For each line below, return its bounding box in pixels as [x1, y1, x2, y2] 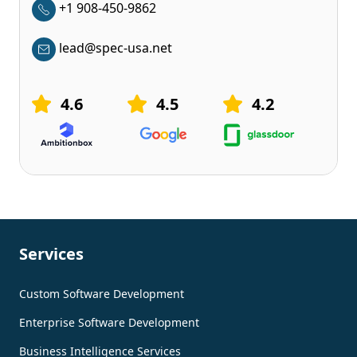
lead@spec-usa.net [59, 39, 172, 57]
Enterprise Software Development [19, 314, 199, 330]
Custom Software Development [19, 285, 184, 301]
